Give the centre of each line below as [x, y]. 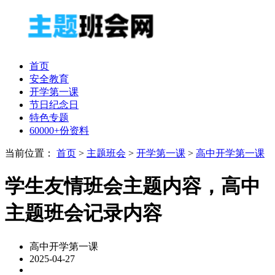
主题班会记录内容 [83, 213]
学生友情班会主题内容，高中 [133, 186]
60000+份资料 [59, 130]
